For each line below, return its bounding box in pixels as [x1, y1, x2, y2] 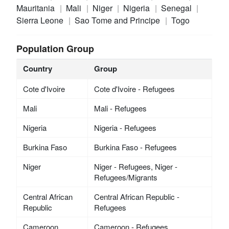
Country [22, 63, 52, 75]
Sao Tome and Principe [74, 14, 162, 27]
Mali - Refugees [94, 103, 147, 114]
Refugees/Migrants [94, 172, 157, 183]
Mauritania [16, 2, 57, 14]
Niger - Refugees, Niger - [94, 161, 177, 172]
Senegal [161, 2, 194, 14]
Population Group [16, 42, 95, 56]
